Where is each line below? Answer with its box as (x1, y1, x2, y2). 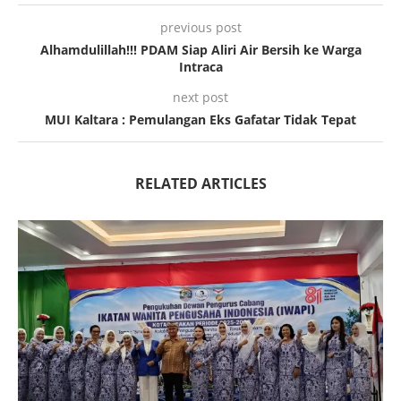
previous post (159, 19, 242, 36)
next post (173, 89, 228, 106)
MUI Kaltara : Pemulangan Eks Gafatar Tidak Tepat (45, 111, 356, 128)
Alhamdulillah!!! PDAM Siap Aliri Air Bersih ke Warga (39, 41, 362, 58)
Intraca (178, 58, 223, 75)
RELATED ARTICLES (134, 174, 267, 193)
